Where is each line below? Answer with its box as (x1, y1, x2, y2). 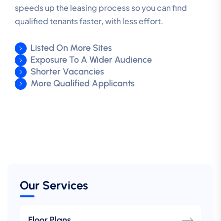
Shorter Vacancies (31, 66, 104, 77)
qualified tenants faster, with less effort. (15, 15, 163, 26)
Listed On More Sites (31, 42, 112, 53)
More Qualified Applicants (31, 77, 135, 89)
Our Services (20, 178, 88, 192)
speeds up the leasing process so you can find (15, 2, 187, 13)
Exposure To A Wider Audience (31, 54, 152, 65)
